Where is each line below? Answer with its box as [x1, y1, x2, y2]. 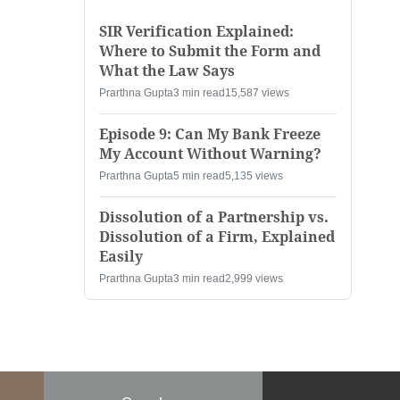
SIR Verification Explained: [99, 23, 294, 41]
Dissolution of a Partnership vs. [99, 209, 329, 227]
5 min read [173, 170, 225, 183]
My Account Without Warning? [99, 146, 321, 163]
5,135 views [225, 170, 283, 183]
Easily [99, 248, 143, 266]
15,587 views [225, 87, 289, 100]
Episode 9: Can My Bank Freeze [99, 126, 321, 144]
